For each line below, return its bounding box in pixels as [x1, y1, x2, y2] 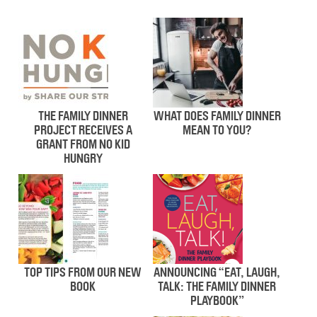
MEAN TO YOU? [183, 122, 252, 139]
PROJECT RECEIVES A [33, 122, 132, 139]
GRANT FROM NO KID [35, 137, 130, 153]
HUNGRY [63, 151, 103, 167]
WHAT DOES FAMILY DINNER [153, 108, 281, 125]
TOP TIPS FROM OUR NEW [24, 265, 142, 281]
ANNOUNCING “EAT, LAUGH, [154, 265, 281, 281]
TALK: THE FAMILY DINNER [158, 279, 277, 295]
